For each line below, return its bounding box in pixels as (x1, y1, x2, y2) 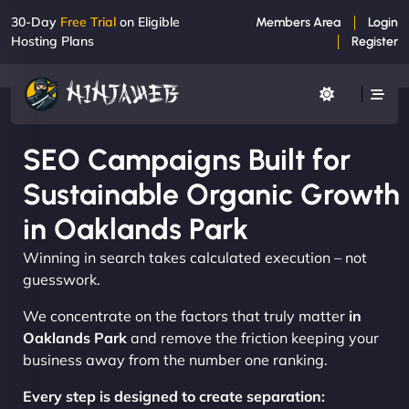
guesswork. (23, 269, 100, 288)
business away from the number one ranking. (23, 350, 328, 369)
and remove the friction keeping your (127, 328, 379, 347)
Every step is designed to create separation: (23, 386, 325, 405)
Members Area (256, 15, 341, 30)
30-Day (11, 14, 60, 30)
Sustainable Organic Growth (23, 176, 400, 212)
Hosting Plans (11, 33, 94, 49)
